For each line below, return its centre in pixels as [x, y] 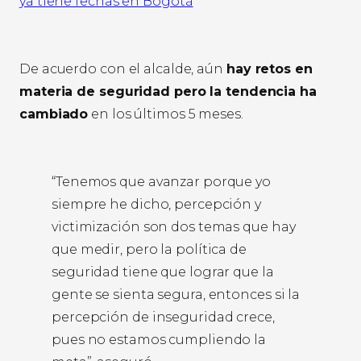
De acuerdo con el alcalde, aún [123, 69]
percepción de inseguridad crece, [163, 317]
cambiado [54, 114]
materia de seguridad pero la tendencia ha [168, 92]
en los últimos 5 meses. [166, 114]
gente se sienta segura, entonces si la [176, 295]
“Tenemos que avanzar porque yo [161, 182]
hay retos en [269, 69]
